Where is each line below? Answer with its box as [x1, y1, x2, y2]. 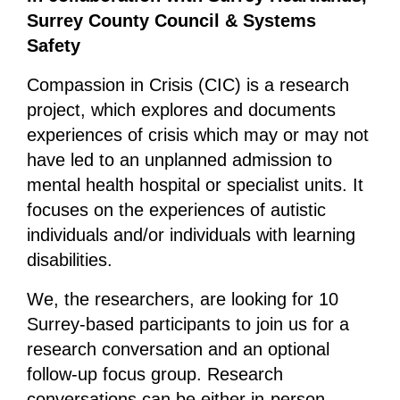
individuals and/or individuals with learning [26, 225, 355, 246]
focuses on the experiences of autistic [26, 200, 326, 221]
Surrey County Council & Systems [26, 11, 316, 31]
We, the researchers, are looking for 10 [26, 289, 338, 310]
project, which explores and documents [26, 100, 336, 121]
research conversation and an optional [26, 339, 329, 360]
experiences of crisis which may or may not [26, 125, 369, 146]
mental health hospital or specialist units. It [26, 175, 363, 196]
